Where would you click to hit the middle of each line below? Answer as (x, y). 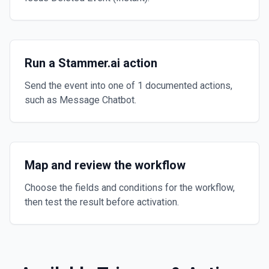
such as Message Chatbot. (80, 100)
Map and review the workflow (105, 165)
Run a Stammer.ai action (91, 63)
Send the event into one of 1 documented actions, (128, 86)
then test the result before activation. (102, 202)
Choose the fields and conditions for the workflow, (130, 188)
